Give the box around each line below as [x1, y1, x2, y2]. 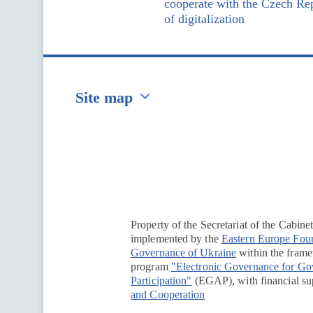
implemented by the [131, 233, 221, 245]
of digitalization [164, 12, 245, 26]
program [131, 261, 171, 272]
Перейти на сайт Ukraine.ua [119, 126, 268, 140]
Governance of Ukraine [131, 247, 237, 259]
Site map [75, 89, 133, 106]
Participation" [131, 275, 192, 286]
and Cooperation [131, 289, 205, 300]
